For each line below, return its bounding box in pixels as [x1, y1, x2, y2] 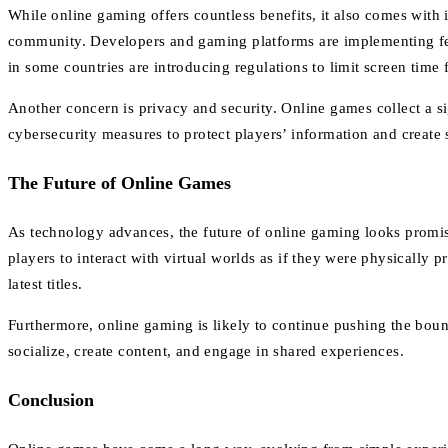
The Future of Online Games [8, 173, 231, 194]
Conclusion [8, 390, 94, 411]
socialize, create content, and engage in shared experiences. [8, 343, 404, 360]
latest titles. [8, 276, 83, 293]
